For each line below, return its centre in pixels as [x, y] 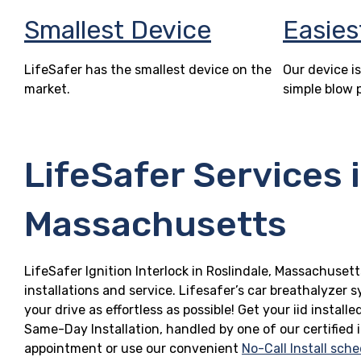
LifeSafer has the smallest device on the [148, 69]
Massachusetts [156, 224]
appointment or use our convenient [133, 348]
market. [47, 89]
